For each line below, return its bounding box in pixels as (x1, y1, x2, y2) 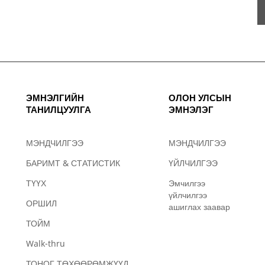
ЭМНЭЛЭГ (169, 104, 214, 115)
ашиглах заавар (169, 201, 230, 212)
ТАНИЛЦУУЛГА (26, 104, 91, 115)
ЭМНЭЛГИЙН (26, 92, 84, 104)
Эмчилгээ (169, 177, 205, 189)
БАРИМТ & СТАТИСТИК (26, 157, 120, 169)
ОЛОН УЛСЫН (169, 92, 231, 104)
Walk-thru (26, 238, 65, 249)
